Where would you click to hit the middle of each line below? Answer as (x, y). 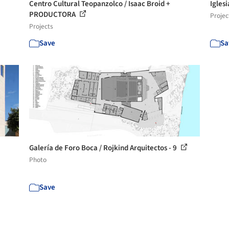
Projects (41, 26)
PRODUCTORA (53, 15)
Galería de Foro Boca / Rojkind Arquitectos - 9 (104, 148)
